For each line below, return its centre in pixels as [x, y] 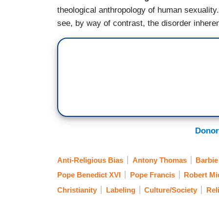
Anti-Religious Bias [90, 160]
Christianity [77, 190]
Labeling [120, 190]
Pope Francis [152, 175]
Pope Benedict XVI [89, 175]
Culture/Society [171, 190]
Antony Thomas [159, 160]
